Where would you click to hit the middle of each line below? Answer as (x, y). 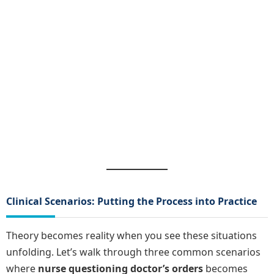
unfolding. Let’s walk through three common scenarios (133, 252)
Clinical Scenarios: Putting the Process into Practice (131, 202)
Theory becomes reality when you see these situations (131, 236)
